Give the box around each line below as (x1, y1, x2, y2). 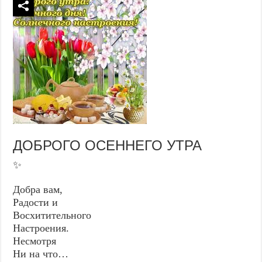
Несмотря (13, 235, 57, 247)
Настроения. (13, 222, 70, 234)
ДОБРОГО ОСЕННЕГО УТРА (13, 137, 202, 153)
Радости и (13, 196, 58, 208)
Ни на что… (13, 247, 69, 260)
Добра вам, (13, 183, 63, 195)
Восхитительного (13, 209, 92, 221)
